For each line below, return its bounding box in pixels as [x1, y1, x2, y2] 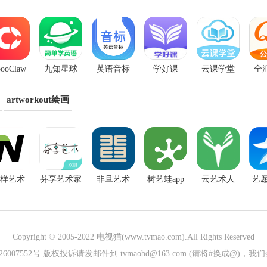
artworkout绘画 [7, 95, 69, 104]
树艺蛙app [147, 175, 184, 184]
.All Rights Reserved [185, 232, 254, 241]
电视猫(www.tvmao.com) [97, 232, 185, 241]
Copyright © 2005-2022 [13, 232, 97, 241]
